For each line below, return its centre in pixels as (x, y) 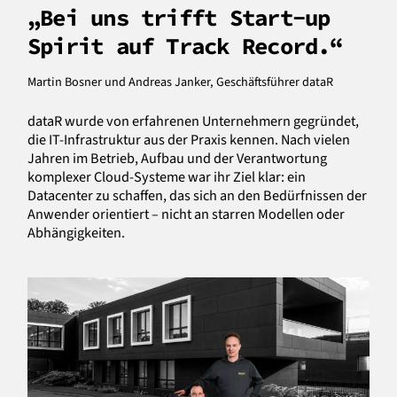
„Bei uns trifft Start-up (179, 17)
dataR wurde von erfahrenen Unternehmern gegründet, (193, 121)
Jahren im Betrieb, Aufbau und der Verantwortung (177, 158)
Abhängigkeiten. (76, 232)
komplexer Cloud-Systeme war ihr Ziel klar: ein (167, 176)
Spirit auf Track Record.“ (185, 46)
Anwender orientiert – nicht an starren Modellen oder (186, 214)
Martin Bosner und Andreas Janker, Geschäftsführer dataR (180, 82)
